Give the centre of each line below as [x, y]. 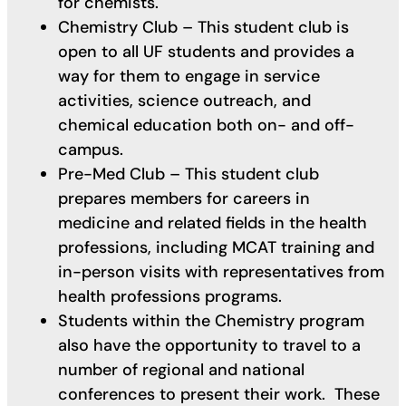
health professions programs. [172, 296]
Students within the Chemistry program [211, 320]
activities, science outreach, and [184, 100]
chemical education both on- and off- [206, 125]
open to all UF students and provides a [206, 51]
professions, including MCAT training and [216, 247]
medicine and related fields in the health [213, 222]
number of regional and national [181, 369]
